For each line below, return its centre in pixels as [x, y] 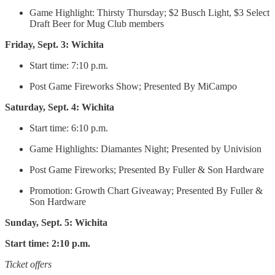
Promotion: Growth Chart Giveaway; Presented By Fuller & [146, 191]
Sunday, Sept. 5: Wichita [56, 223]
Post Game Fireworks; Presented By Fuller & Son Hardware [147, 170]
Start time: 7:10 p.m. [70, 66]
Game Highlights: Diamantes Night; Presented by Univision [145, 149]
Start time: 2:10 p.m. [49, 244]
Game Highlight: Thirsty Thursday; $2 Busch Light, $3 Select [149, 13]
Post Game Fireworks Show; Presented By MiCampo [133, 87]
